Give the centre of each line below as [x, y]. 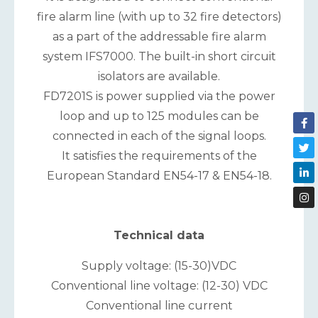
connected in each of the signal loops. [159, 136]
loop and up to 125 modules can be [159, 116]
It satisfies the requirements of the [159, 155]
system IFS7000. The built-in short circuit [159, 56]
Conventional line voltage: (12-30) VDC [159, 285]
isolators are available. [159, 76]
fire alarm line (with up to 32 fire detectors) [159, 16]
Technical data [159, 236]
